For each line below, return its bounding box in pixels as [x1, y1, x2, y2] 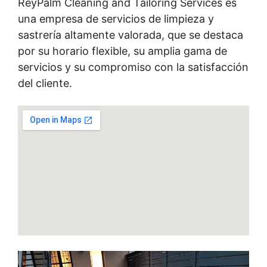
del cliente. [18, 77, 72, 89]
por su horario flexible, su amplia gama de [18, 45, 227, 57]
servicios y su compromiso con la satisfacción [18, 61, 249, 73]
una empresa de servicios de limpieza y [18, 13, 214, 25]
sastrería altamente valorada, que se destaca [18, 29, 243, 41]
